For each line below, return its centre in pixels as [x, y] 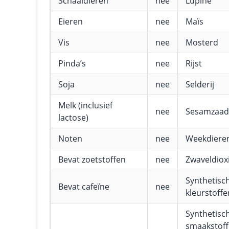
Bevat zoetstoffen [92, 159]
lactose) [73, 118]
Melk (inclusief [85, 105]
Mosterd [202, 42]
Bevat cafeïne [84, 187]
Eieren [71, 21]
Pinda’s [72, 63]
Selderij [200, 84]
